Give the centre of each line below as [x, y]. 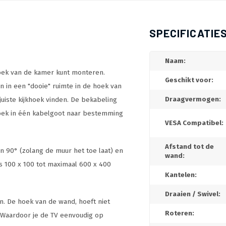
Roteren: [180, 213]
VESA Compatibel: [194, 123]
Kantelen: [181, 175]
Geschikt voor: [189, 80]
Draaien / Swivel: [193, 194]
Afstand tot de [189, 147]
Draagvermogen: [193, 99]
